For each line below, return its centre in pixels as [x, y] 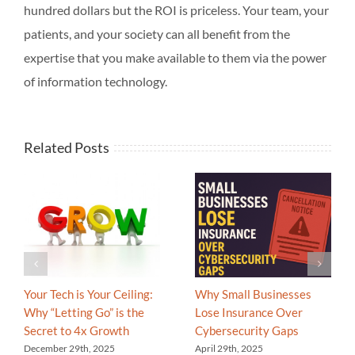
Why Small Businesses [253, 294]
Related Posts [67, 147]
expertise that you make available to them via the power [175, 57]
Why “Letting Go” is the [84, 312]
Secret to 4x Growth [76, 330]
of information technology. [95, 81]
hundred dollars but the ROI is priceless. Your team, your [176, 10]
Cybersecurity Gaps [247, 330]
